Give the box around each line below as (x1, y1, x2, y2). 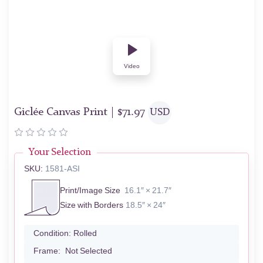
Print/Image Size (60, 185, 120, 195)
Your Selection (29, 147, 91, 158)
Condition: (33, 228, 71, 239)
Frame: (33, 246, 60, 257)
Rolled (73, 228, 97, 239)
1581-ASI (45, 164, 80, 174)
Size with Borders (60, 200, 123, 210)
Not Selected (65, 246, 112, 257)
